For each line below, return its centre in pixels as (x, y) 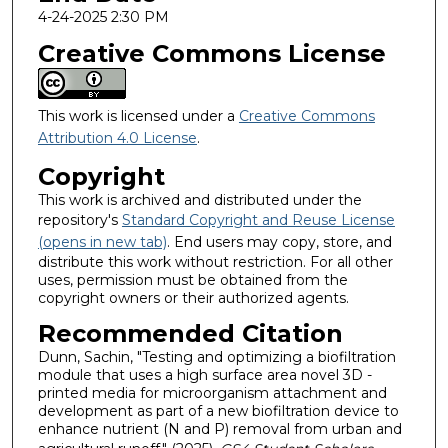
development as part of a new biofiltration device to (218, 411)
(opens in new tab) (102, 241)
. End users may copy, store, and (279, 241)
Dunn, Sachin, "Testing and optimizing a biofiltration (216, 357)
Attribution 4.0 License (117, 138)
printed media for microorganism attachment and (212, 393)
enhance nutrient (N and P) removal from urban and (219, 429)
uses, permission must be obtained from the (192, 279)
